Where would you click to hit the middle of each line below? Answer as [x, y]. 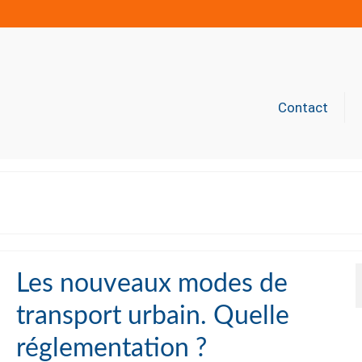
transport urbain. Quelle [152, 316]
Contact [303, 107]
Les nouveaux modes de [152, 284]
